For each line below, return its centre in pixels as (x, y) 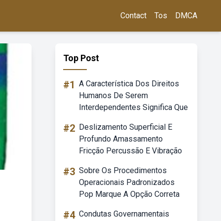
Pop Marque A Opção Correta (129, 194)
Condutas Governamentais (124, 214)
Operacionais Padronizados (127, 182)
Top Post (81, 58)
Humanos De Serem (113, 95)
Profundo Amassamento (121, 139)
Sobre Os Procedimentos (123, 170)
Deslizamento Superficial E (126, 127)
